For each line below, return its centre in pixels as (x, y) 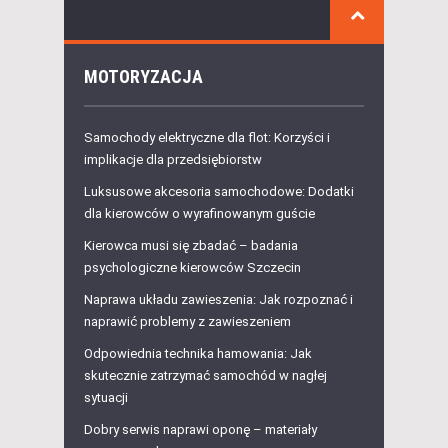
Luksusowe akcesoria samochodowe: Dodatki (219, 192)
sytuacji (106, 398)
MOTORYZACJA (143, 77)
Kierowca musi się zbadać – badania (191, 246)
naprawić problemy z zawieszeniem (187, 322)
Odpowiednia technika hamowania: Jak (198, 354)
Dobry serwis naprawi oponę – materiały (200, 430)
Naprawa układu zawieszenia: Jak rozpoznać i (218, 300)
